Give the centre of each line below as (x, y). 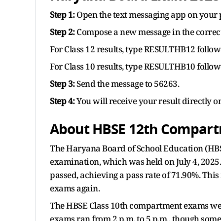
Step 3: (62, 83)
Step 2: (62, 32)
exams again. (75, 188)
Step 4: (62, 101)
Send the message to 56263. (127, 83)
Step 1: (62, 14)
